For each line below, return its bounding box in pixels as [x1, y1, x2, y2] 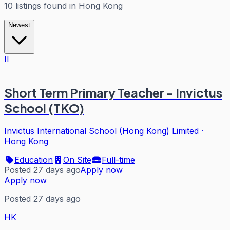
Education [14, 154, 53, 165]
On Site [63, 154, 91, 165]
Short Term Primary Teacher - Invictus [4, 84, 222, 100]
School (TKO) [4, 100, 84, 116]
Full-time [102, 154, 135, 165]
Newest [8, 21, 30, 29]
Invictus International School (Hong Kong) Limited [4, 125, 199, 136]
